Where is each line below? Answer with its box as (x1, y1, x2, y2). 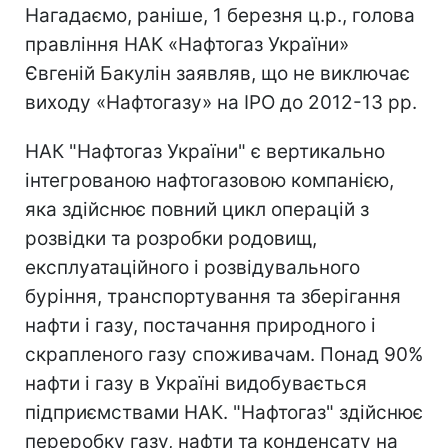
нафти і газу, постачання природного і (25, 313, 376, 337)
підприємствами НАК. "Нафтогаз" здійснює (25, 400, 423, 424)
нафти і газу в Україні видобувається (25, 371, 367, 395)
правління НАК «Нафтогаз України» (25, 32, 349, 56)
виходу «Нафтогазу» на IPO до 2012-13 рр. (25, 90, 417, 114)
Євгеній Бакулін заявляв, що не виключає (25, 61, 410, 85)
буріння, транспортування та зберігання (25, 284, 401, 308)
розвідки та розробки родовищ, (25, 226, 317, 250)
